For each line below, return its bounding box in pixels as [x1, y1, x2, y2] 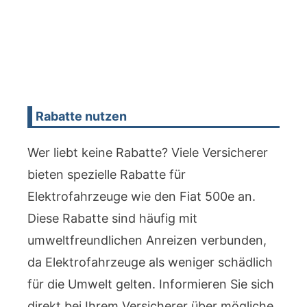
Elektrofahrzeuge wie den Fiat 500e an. [27, 189, 256, 204]
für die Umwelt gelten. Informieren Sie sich [27, 277, 274, 291]
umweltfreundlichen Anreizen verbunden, [27, 233, 267, 247]
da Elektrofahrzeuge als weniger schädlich [27, 255, 273, 269]
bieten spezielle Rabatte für [27, 167, 186, 182]
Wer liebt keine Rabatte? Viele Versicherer [27, 145, 268, 160]
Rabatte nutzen [36, 109, 127, 123]
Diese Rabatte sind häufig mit [27, 211, 197, 225]
